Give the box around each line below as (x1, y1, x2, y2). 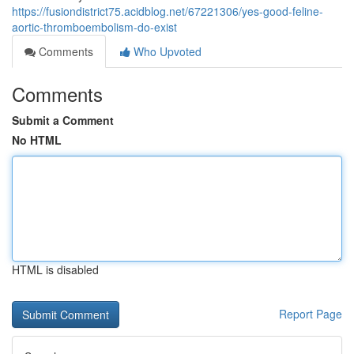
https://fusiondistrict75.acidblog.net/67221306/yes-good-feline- (12, 3, 323, 19)
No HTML (12, 132, 62, 148)
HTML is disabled (12, 262, 99, 277)
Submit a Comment (12, 112, 114, 128)
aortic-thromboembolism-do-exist (12, 19, 177, 35)
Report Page (279, 306, 342, 322)
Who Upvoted (130, 43, 201, 59)
